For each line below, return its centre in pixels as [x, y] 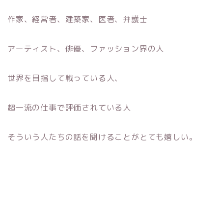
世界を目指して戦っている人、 [65, 78]
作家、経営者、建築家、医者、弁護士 [78, 19]
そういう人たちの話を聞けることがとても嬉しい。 [102, 137]
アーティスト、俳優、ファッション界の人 [86, 48]
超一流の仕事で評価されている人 [69, 107]
